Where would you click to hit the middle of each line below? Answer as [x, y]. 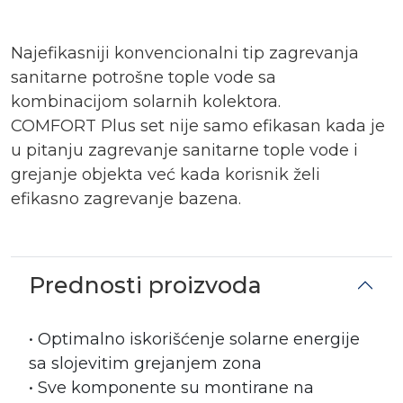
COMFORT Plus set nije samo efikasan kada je [198, 126]
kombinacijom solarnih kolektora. [146, 102]
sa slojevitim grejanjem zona [145, 363]
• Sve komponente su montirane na [171, 388]
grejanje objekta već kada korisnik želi [166, 175]
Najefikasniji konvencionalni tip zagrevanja [185, 53]
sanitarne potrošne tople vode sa [143, 77]
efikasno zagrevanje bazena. [126, 199]
